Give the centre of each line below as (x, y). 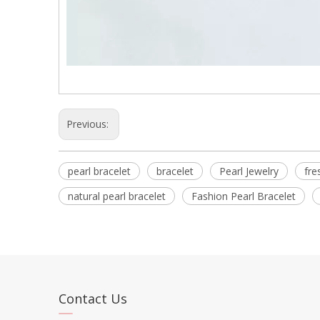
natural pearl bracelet (117, 196)
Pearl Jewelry (249, 171)
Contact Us (93, 299)
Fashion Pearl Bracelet (244, 196)
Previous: (89, 124)
